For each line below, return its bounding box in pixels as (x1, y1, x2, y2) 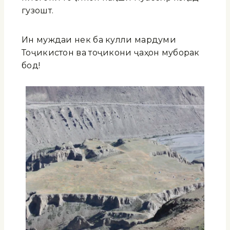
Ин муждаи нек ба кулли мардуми (22, 34, 177, 45)
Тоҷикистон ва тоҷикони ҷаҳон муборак (22, 47, 200, 57)
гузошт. (22, 5, 54, 15)
